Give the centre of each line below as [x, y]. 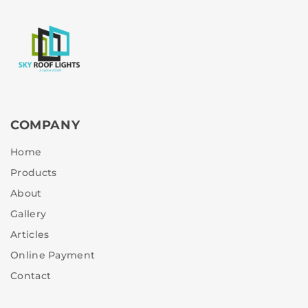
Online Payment [53, 255]
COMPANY [45, 125]
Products [34, 172]
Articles [30, 234]
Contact [31, 275]
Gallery [29, 213]
